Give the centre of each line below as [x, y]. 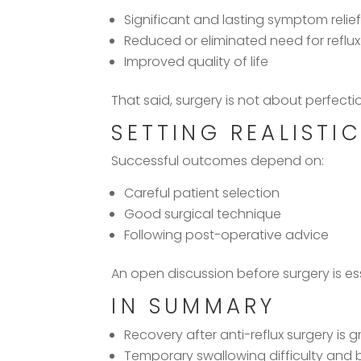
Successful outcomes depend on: [218, 160]
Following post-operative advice [227, 234]
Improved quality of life [197, 61]
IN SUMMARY [194, 306]
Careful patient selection [202, 193]
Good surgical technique [203, 214]
